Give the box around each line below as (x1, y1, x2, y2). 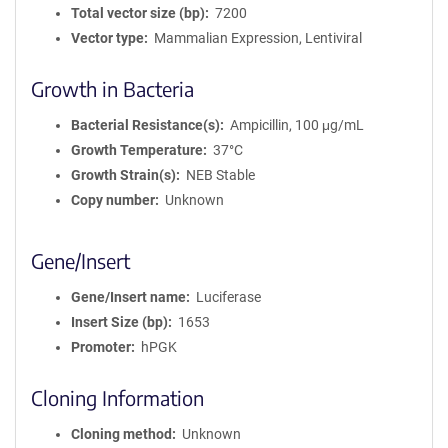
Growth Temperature (71, 142, 203, 158)
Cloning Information (31, 385, 204, 410)
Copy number (71, 192, 155, 208)
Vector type (71, 30, 144, 46)
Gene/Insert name (71, 289, 186, 305)
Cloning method (71, 426, 172, 442)
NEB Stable (185, 167, 255, 183)
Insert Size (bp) (71, 314, 168, 330)
